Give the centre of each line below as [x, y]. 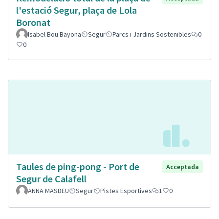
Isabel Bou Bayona [55, 34]
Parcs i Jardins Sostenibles [152, 34]
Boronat [33, 22]
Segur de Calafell [51, 179]
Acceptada [183, 167]
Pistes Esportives [126, 191]
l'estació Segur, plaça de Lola [77, 10]
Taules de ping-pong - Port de [78, 167]
